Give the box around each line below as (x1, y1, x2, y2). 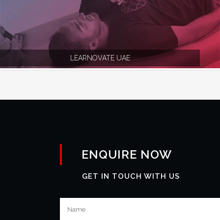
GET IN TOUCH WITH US (82, 172, 180, 181)
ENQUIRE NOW (82, 147, 172, 162)
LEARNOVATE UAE (70, 54, 130, 62)
